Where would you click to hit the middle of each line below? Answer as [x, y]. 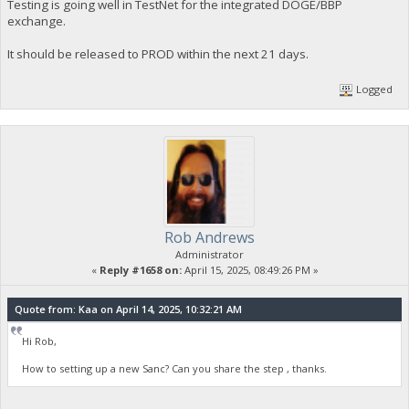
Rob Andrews [209, 237]
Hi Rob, [40, 341]
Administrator [209, 254]
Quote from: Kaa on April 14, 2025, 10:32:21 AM [128, 309]
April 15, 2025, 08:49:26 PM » [250, 269]
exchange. [36, 21]
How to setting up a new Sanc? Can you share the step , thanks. [175, 369]
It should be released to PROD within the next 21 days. [157, 53]
